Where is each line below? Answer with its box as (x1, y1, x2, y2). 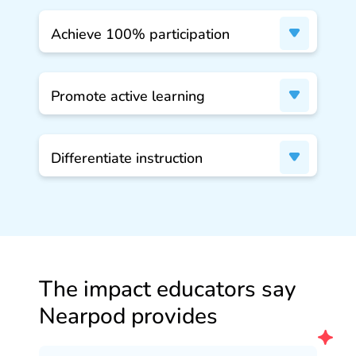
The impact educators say (39, 273, 296, 304)
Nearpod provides (39, 300, 218, 331)
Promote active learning (51, 86, 205, 106)
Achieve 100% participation (51, 24, 230, 44)
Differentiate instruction (51, 148, 203, 168)
